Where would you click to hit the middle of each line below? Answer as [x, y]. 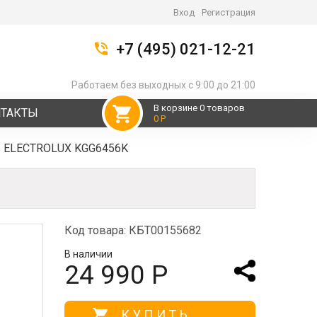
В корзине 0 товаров [199, 108]
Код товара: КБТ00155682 [133, 230]
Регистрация [229, 12]
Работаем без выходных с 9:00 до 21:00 [163, 85]
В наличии [88, 254]
